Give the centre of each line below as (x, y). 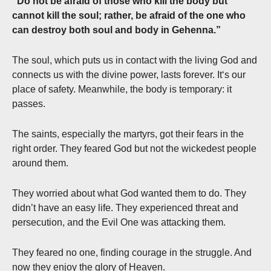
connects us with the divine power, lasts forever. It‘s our (129, 75)
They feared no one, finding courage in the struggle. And (132, 253)
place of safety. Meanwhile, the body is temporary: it (122, 90)
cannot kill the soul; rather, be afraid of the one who (129, 16)
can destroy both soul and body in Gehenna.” (116, 30)
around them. (40, 163)
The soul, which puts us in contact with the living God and (135, 60)
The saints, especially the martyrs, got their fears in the (128, 134)
